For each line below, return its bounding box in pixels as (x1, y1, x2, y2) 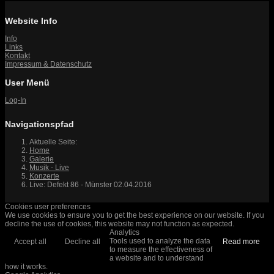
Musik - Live (29, 163, 69, 172)
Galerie (29, 154, 54, 163)
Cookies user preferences (5, 202, 91, 211)
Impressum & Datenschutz (5, 60, 92, 69)
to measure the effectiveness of (109, 245, 212, 254)
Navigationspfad (5, 119, 74, 129)
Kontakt (5, 51, 30, 61)
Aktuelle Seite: (29, 137, 81, 146)
